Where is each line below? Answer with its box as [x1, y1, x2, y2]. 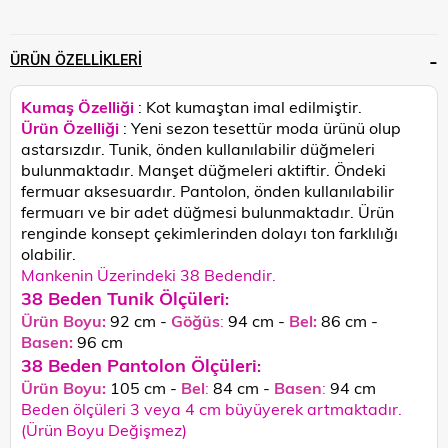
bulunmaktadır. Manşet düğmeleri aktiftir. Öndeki [21, 158, 386, 180]
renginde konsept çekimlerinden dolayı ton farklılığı [21, 221, 398, 243]
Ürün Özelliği [21, 116, 119, 138]
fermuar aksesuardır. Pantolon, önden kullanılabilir [21, 179, 394, 201]
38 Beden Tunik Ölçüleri [21, 284, 225, 310]
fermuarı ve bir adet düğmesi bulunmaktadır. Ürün [21, 200, 394, 222]
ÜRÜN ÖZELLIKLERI [10, 49, 142, 69]
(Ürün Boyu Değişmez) [21, 418, 187, 440]
